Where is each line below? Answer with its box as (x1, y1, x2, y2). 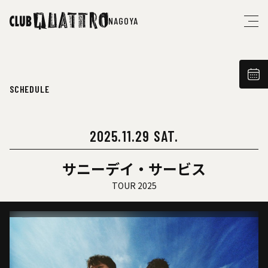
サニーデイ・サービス (62, 158, 206, 179)
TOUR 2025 (111, 179, 157, 191)
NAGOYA (108, 14, 138, 26)
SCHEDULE (10, 83, 50, 95)
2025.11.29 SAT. (89, 127, 179, 145)
